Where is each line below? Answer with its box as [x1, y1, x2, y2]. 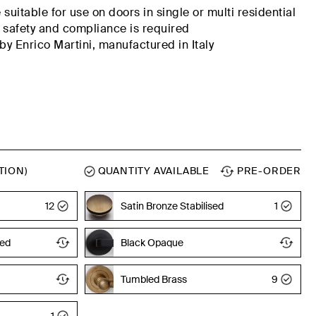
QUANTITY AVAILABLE [95, 164, 210, 177]
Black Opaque [120, 236, 183, 249]
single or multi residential [156, 5, 296, 20]
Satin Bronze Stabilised [120, 199, 224, 212]
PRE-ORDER [234, 164, 302, 177]
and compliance [38, 21, 130, 36]
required [142, 21, 190, 36]
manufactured [98, 37, 176, 52]
